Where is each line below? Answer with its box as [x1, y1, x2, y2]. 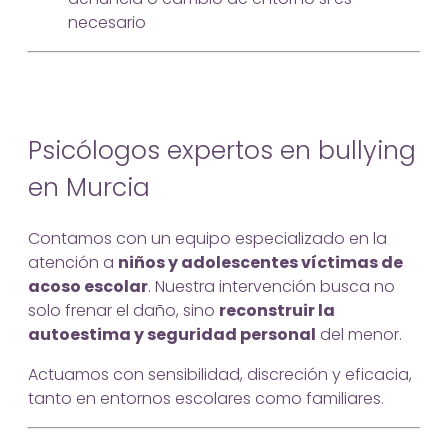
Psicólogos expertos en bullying [28, 132, 416, 168]
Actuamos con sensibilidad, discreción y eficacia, [28, 362, 412, 386]
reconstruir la [219, 298, 335, 322]
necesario [68, 11, 146, 35]
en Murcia [28, 169, 150, 205]
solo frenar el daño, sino [28, 298, 219, 322]
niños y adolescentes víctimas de [118, 250, 403, 274]
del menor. [316, 322, 402, 346]
